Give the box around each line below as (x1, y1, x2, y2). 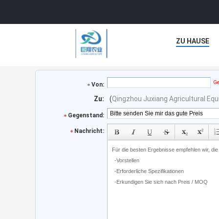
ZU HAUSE (175, 37, 209, 45)
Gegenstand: (68, 112, 104, 119)
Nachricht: (74, 128, 104, 134)
